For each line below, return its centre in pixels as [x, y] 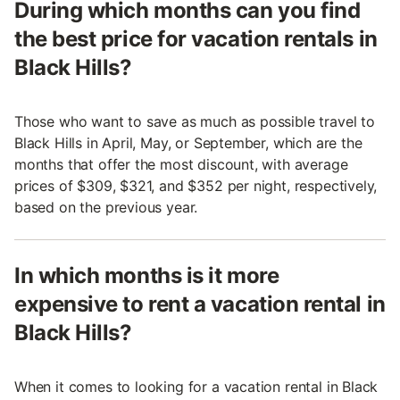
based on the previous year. [106, 208]
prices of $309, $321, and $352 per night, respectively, [196, 186]
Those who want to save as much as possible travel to [195, 122]
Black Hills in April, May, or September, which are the [188, 143]
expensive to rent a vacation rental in [200, 304]
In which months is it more [147, 276]
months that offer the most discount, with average [181, 165]
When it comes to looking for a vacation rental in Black [196, 387]
